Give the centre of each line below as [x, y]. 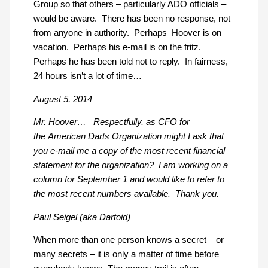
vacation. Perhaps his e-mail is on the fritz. [118, 48]
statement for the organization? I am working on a [130, 165]
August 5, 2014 [63, 99]
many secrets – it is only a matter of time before [126, 255]
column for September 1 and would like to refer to [129, 180]
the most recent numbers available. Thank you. [128, 194]
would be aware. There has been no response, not [132, 19]
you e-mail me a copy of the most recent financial [129, 151]
